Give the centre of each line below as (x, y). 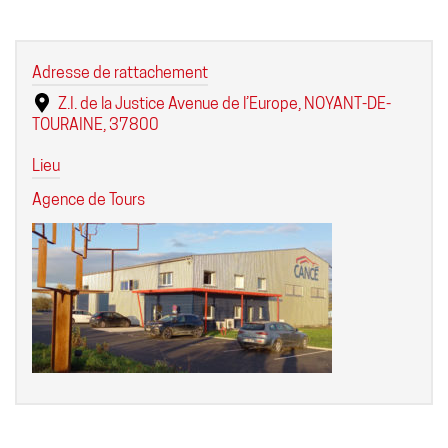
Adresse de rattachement (120, 72)
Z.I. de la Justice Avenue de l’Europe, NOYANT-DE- (223, 103)
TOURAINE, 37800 (95, 124)
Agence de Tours (88, 199)
